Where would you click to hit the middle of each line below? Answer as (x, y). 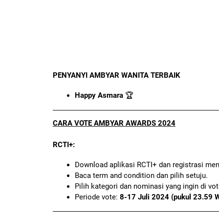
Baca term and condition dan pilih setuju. (141, 175)
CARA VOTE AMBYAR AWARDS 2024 (114, 123)
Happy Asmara (99, 96)
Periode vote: (97, 197)
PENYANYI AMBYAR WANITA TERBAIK (117, 76)
